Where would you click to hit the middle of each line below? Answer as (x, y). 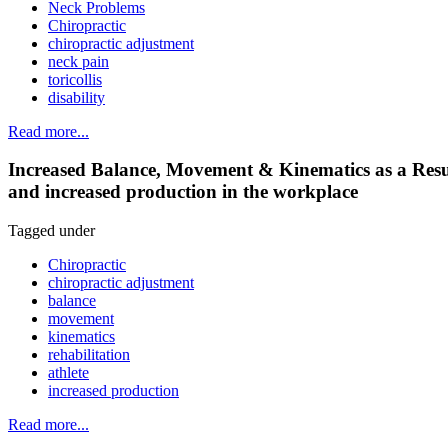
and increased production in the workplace (183, 192)
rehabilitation (89, 355)
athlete (68, 373)
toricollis (75, 79)
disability (76, 97)
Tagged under (51, 231)
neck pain (78, 61)
